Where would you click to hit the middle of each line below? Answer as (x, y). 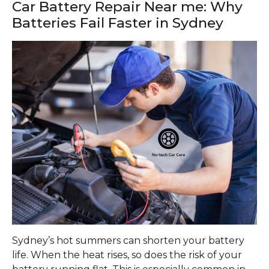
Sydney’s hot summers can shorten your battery (128, 240)
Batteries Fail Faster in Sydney (118, 23)
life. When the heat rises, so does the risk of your (127, 255)
